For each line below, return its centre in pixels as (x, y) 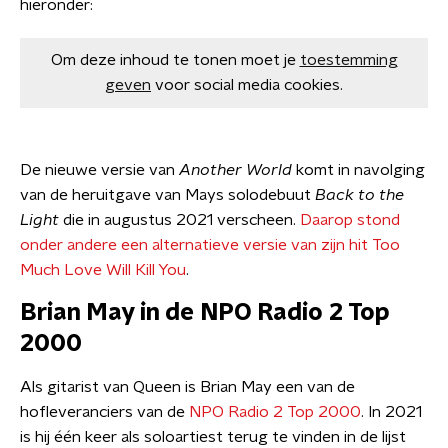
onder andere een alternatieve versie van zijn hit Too (210, 245)
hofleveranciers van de (104, 412)
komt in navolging (360, 170)
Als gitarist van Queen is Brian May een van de (187, 387)
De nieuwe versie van (99, 170)
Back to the (359, 195)
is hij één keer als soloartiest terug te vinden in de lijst (213, 437)
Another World (237, 170)
